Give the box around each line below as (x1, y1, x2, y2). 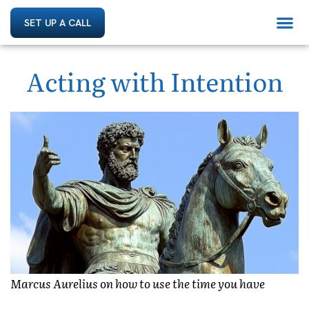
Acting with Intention (26, 63, 283, 99)
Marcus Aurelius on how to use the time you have (10, 275, 265, 292)
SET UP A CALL (24, 16, 91, 29)
